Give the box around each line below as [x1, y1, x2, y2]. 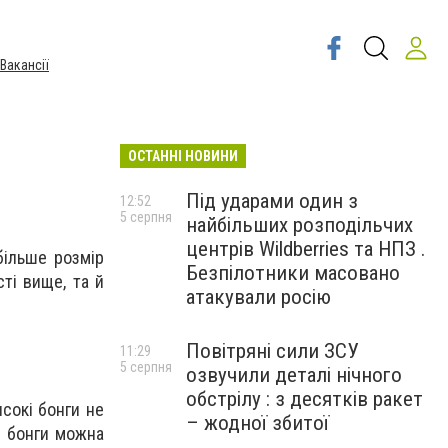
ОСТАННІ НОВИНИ [128, 148, 238, 164]
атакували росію [186, 285, 331, 309]
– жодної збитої [186, 411, 329, 435]
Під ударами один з [186, 189, 358, 213]
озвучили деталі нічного [186, 363, 402, 387]
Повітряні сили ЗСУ [186, 339, 359, 363]
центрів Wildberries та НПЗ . [186, 237, 426, 261]
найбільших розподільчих [186, 213, 413, 237]
